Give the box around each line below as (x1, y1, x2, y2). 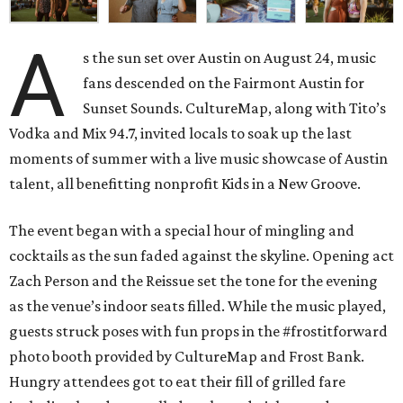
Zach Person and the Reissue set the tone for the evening (9, 272, 378, 291)
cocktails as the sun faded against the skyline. (9, 246, 312, 265)
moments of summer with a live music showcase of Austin (9, 149, 388, 168)
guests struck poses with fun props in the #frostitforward (9, 322, 388, 341)
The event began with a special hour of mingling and (9, 221, 354, 240)
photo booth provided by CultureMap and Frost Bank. (9, 347, 364, 366)
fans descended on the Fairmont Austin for (83, 74, 365, 93)
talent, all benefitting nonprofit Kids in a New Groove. (9, 175, 361, 193)
